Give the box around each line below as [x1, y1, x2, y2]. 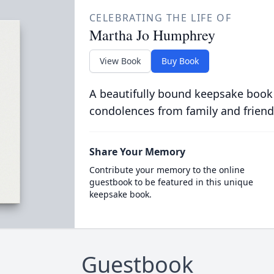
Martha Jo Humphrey [89, 25, 215, 45]
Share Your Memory [89, 145, 185, 158]
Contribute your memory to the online [89, 164, 245, 176]
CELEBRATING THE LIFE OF [89, 11, 232, 24]
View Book [99, 55, 141, 67]
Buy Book [161, 55, 199, 67]
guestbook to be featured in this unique [89, 176, 253, 188]
